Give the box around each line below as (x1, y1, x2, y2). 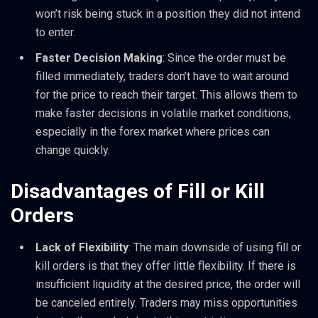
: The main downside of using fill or (128, 241, 301, 255)
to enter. (35, 26, 75, 40)
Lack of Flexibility (35, 241, 128, 255)
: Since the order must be (163, 51, 286, 65)
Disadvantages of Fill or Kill (11, 180, 265, 204)
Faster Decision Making (35, 51, 163, 65)
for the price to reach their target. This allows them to (35, 88, 297, 102)
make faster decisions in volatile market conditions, (35, 106, 291, 121)
